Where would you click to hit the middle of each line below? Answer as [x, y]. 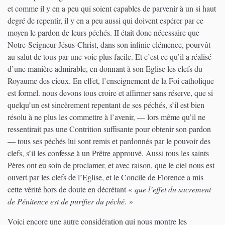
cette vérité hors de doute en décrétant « [71, 189]
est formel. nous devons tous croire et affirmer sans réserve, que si [110, 93]
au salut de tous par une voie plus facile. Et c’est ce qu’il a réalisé [109, 57]
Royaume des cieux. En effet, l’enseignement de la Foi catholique [111, 81]
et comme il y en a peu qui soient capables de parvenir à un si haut [112, 9]
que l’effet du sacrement [173, 189]
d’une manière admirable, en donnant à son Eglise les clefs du [105, 69]
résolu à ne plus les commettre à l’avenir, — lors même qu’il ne [106, 117]
